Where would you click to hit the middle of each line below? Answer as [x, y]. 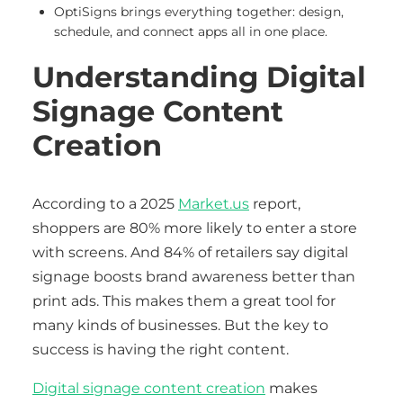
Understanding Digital [199, 77]
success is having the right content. [161, 349]
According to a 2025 [105, 204]
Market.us [214, 204]
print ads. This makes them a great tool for [184, 301]
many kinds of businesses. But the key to [180, 325]
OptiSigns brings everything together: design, [199, 12]
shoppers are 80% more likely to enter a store [195, 228]
